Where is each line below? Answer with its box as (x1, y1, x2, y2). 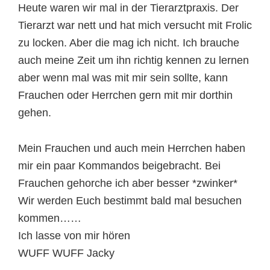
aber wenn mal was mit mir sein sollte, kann (18, 72, 228, 84)
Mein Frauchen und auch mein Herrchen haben (18, 142, 245, 154)
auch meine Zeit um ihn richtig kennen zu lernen (18, 54, 249, 66)
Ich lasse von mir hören (18, 230, 130, 242)
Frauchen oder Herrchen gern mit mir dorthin (18, 89, 233, 101)
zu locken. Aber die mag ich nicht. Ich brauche (18, 37, 239, 49)
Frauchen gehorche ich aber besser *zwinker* (18, 177, 237, 189)
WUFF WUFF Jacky (18, 247, 115, 259)
